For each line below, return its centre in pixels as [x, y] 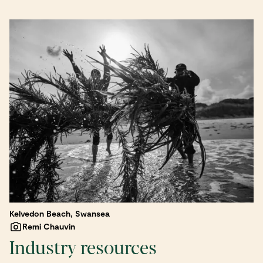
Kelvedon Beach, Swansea [60, 213]
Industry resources [83, 248]
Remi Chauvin [49, 226]
